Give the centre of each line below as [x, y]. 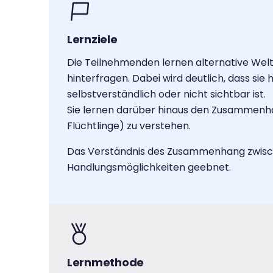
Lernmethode [106, 262]
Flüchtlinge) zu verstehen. [129, 126]
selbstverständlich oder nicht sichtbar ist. [166, 94]
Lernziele [92, 39]
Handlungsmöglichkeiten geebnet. [149, 167]
